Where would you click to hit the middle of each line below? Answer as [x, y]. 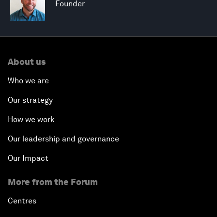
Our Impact [28, 158]
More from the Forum [53, 182]
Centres [22, 201]
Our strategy [30, 100]
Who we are [28, 80]
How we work [31, 119]
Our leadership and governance [63, 139]
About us [27, 62]
